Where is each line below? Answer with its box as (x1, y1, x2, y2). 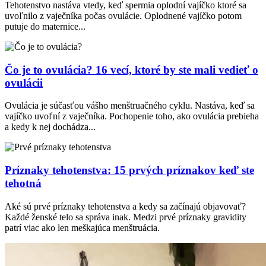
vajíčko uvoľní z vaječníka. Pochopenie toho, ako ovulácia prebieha (5, 111, 259, 122)
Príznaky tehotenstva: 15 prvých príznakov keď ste (5, 163, 254, 176)
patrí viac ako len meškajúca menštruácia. (5, 222, 160, 233)
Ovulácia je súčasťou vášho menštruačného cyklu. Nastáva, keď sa (5, 100, 255, 111)
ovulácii (5, 76, 43, 89)
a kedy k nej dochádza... (5, 122, 96, 132)
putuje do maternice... (5, 21, 85, 31)
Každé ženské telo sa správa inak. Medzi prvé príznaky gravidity (5, 211, 246, 222)
